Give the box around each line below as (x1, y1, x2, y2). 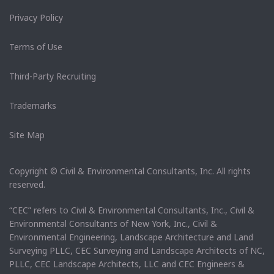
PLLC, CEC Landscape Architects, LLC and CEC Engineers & (9, 257, 245, 270)
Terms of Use (9, 40, 62, 53)
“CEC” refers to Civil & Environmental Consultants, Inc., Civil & (9, 204, 254, 216)
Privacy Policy (9, 11, 63, 23)
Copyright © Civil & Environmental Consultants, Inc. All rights (9, 165, 251, 177)
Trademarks (9, 99, 56, 111)
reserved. (9, 178, 45, 190)
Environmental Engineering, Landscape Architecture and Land (9, 231, 253, 243)
